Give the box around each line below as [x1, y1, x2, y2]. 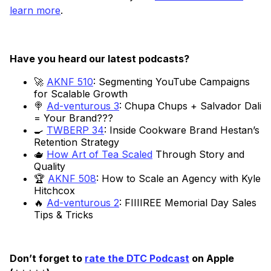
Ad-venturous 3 [47, 100, 119, 113]
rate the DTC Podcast [85, 252, 189, 265]
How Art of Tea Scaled [47, 148, 152, 161]
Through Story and [152, 148, 244, 161]
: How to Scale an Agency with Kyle [96, 172, 261, 185]
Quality [34, 160, 65, 173]
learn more [10, 4, 60, 17]
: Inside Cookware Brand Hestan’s [104, 124, 260, 137]
